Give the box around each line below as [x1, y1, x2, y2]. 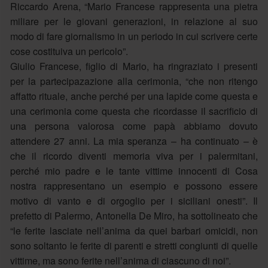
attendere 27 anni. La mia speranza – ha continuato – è [10, 133, 258, 148]
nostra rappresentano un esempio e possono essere [10, 178, 258, 193]
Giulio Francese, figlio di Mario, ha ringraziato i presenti [10, 59, 258, 73]
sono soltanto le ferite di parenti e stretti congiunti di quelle [10, 238, 258, 252]
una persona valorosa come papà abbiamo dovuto [10, 118, 258, 133]
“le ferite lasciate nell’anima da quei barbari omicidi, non [10, 223, 258, 237]
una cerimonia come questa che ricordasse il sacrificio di [10, 103, 258, 118]
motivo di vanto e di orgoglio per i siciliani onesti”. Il [10, 193, 258, 208]
